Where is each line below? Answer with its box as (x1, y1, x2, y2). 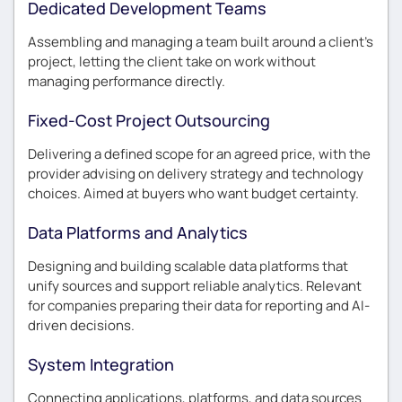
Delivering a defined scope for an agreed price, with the (28, 144, 371, 163)
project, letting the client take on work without (28, 52, 316, 71)
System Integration (28, 354, 174, 375)
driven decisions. (28, 316, 135, 335)
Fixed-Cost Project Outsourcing (28, 109, 270, 131)
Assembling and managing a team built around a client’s (28, 32, 373, 51)
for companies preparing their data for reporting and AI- (28, 296, 370, 315)
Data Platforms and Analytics (28, 222, 248, 243)
